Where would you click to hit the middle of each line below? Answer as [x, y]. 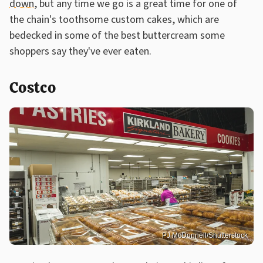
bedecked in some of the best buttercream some [117, 36]
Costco [33, 88]
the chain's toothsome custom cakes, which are [114, 20]
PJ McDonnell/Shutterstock [205, 235]
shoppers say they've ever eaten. [82, 52]
